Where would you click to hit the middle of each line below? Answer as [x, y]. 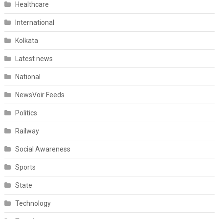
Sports [25, 167]
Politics [26, 113]
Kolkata [26, 41]
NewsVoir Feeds [40, 95]
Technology [33, 204]
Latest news [34, 59]
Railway [27, 131]
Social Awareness [43, 149]
